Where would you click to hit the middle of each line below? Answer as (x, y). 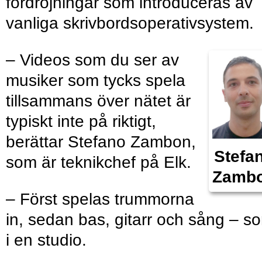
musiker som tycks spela (96, 81)
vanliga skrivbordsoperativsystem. (130, 23)
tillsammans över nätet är (98, 101)
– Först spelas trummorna (100, 199)
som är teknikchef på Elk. (99, 163)
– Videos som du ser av (92, 60)
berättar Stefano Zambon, (101, 142)
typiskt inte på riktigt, (81, 122)
